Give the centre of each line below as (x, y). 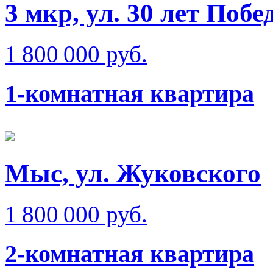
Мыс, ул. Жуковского (133, 174)
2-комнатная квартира (129, 253)
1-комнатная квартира (129, 93)
